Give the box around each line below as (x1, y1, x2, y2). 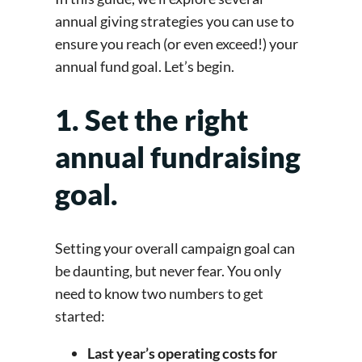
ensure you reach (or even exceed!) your (55, 34, 298, 53)
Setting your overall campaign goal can (55, 239, 295, 258)
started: (55, 307, 107, 326)
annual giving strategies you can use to (55, 11, 294, 30)
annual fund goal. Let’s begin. (55, 57, 237, 75)
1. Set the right (55, 102, 248, 138)
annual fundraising (55, 139, 301, 175)
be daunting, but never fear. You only (55, 262, 281, 280)
